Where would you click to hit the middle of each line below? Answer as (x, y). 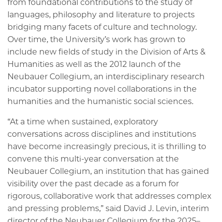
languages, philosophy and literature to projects (101, 14)
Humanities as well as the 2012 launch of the (94, 64)
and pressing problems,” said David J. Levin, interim (108, 208)
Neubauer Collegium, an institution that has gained (108, 171)
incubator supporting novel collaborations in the (102, 89)
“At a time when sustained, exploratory (83, 121)
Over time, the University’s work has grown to (96, 39)
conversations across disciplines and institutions (102, 134)
